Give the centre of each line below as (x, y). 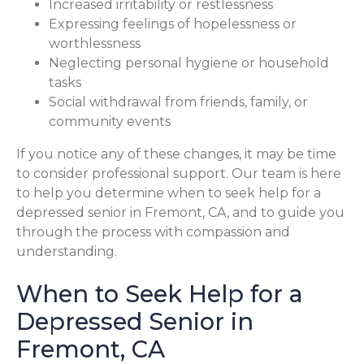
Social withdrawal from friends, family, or (178, 102)
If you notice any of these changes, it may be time (176, 154)
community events (110, 121)
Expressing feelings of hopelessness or (173, 24)
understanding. (67, 251)
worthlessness (95, 43)
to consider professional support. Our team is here (179, 173)
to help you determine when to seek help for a (169, 193)
